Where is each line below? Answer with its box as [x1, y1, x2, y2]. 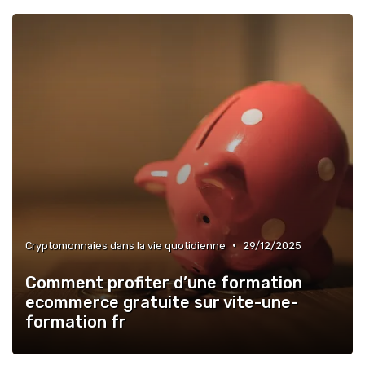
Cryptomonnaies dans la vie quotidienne [25, 239, 226, 252]
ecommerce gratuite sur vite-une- [25, 292, 298, 312]
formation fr [25, 311, 126, 332]
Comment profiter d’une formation [25, 272, 302, 292]
